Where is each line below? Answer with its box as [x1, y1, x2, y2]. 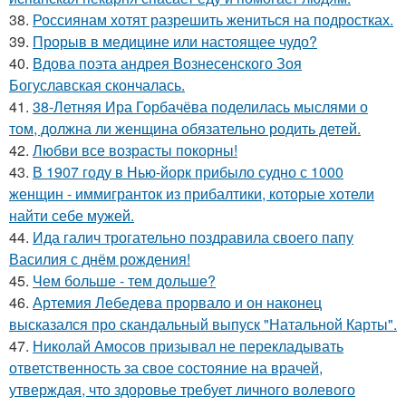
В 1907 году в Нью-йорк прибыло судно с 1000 [33, 161, 343, 182]
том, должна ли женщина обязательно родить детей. [9, 118, 361, 139]
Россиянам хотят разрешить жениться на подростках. [33, 9, 393, 30]
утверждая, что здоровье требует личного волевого [9, 379, 355, 400]
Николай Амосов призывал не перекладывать [33, 335, 343, 356]
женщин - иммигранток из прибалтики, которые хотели [9, 183, 374, 204]
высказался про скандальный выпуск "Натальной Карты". [9, 314, 397, 334]
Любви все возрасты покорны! [33, 140, 237, 160]
